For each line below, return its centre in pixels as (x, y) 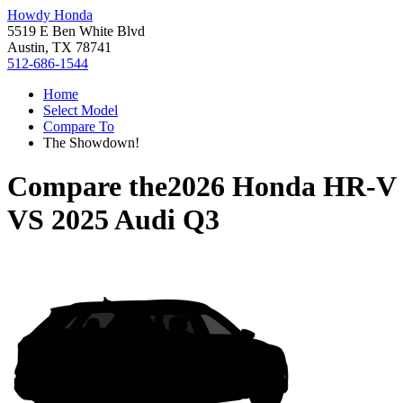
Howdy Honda (50, 15)
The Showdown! (91, 143)
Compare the (87, 187)
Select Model (81, 110)
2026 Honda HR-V (282, 187)
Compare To (79, 126)
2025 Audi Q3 (135, 220)
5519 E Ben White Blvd (76, 31)
